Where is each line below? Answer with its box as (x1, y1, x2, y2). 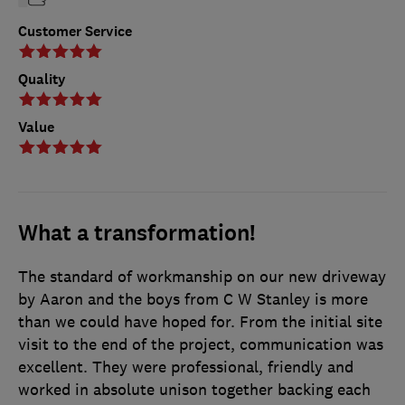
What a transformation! (18, 218, 256, 248)
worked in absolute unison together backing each (18, 379, 371, 400)
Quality (18, 69, 66, 89)
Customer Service (18, 21, 132, 41)
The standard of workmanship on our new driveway (18, 266, 386, 287)
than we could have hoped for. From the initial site (18, 311, 382, 332)
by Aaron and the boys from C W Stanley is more (18, 288, 368, 309)
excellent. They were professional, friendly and (18, 356, 353, 377)
